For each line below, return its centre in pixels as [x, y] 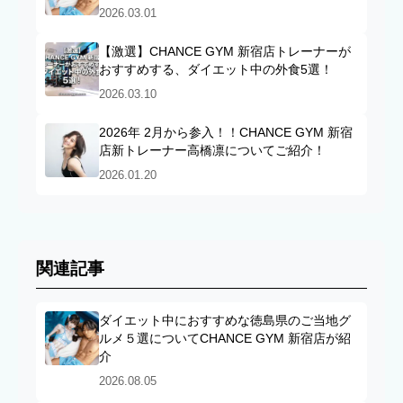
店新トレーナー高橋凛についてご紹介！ [212, 151]
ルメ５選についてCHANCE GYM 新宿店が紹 [225, 339]
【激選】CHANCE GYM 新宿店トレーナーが [225, 52]
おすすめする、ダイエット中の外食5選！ [216, 70]
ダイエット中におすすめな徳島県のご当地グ [225, 321]
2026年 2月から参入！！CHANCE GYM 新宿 [226, 133]
